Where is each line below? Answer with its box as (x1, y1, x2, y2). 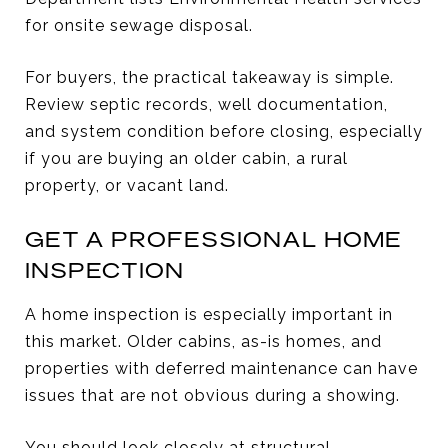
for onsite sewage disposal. (25, 15, 253, 35)
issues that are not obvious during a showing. (25, 385, 400, 405)
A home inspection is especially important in (25, 304, 393, 324)
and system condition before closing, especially (25, 121, 423, 141)
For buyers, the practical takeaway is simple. (25, 67, 394, 87)
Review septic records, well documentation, (25, 94, 388, 114)
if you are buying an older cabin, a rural (25, 148, 348, 168)
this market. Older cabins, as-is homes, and (25, 331, 382, 351)
